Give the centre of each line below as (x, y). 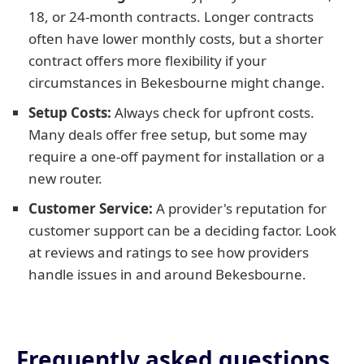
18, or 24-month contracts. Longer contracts (171, 17)
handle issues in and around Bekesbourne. (167, 274)
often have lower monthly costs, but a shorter (176, 39)
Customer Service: (91, 208)
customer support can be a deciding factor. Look (182, 230)
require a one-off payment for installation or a (177, 156)
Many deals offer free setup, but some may (168, 134)
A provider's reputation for (240, 208)
